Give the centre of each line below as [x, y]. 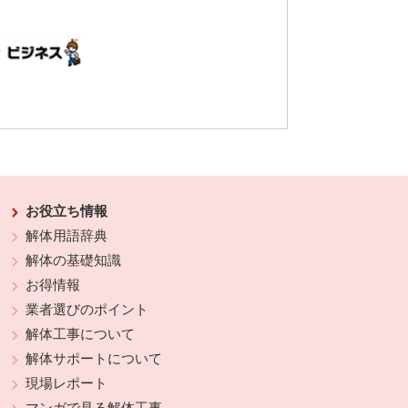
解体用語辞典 [67, 236]
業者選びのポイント [87, 310]
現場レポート [67, 384]
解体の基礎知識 [74, 261]
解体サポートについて [94, 359]
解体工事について [81, 335]
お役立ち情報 [67, 212]
